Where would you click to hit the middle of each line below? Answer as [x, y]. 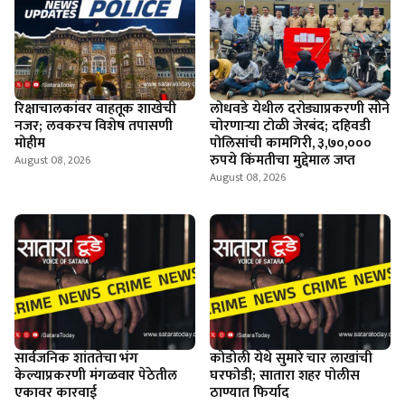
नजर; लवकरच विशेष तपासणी [94, 126]
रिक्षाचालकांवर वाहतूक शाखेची [96, 109]
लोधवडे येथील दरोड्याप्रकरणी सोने [300, 109]
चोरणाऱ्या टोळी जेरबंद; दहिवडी [291, 126]
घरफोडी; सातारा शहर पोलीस [285, 376]
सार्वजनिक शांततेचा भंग [77, 358]
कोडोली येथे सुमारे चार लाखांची [292, 358]
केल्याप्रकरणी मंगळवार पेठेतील [96, 376]
